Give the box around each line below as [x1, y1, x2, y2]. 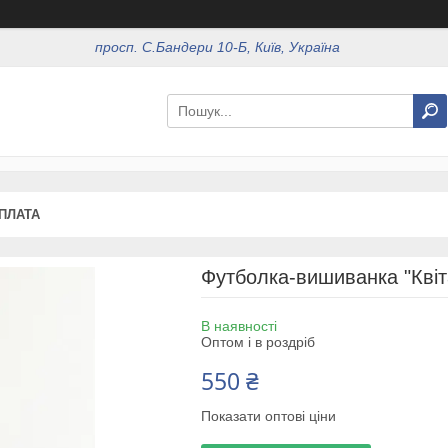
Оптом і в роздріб [200, 333, 315, 350]
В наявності [200, 317, 277, 334]
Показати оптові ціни [200, 407, 336, 424]
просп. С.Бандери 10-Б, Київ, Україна [95, 39, 341, 56]
